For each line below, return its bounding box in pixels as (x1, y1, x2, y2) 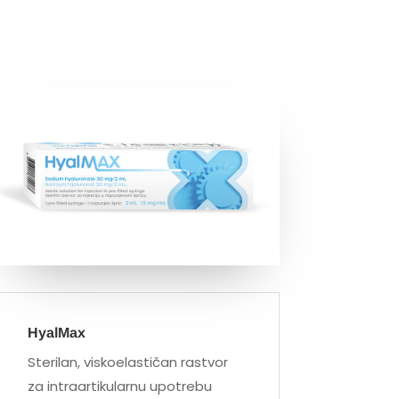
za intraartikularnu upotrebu (27, 377, 212, 396)
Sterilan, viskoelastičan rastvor (27, 353, 228, 372)
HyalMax (27, 325, 85, 341)
